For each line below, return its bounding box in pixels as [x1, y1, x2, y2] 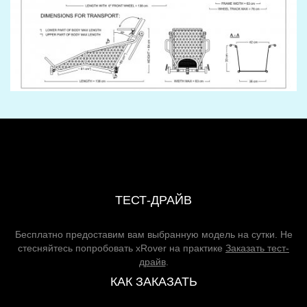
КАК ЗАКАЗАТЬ [110, 274, 197, 288]
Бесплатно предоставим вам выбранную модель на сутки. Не [14, 228, 293, 240]
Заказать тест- [225, 242, 289, 254]
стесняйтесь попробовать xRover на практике [18, 242, 225, 254]
